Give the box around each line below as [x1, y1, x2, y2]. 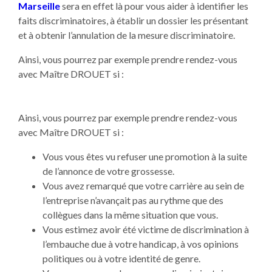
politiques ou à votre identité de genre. [42, 253, 200, 265]
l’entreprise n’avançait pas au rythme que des [42, 194, 223, 206]
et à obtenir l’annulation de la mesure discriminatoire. [18, 29, 235, 41]
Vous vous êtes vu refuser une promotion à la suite [42, 151, 247, 163]
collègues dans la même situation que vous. [42, 209, 218, 221]
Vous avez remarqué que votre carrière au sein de [42, 180, 244, 192]
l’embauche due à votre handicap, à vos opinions [42, 238, 239, 250]
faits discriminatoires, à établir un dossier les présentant [18, 15, 248, 27]
